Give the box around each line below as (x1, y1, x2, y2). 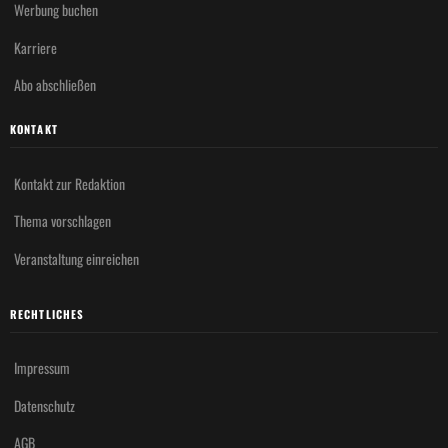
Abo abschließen (14, 74, 96, 96)
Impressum (14, 357, 70, 379)
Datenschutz (14, 394, 75, 416)
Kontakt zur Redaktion (14, 172, 125, 194)
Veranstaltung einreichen (14, 247, 139, 269)
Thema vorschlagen (14, 210, 111, 232)
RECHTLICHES (10, 305, 85, 322)
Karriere (14, 36, 57, 58)
